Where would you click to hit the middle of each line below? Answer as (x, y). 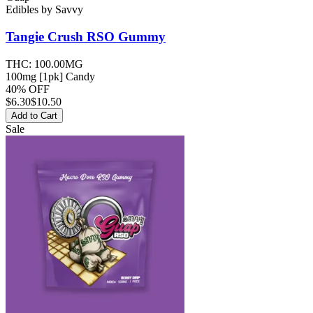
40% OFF (28, 89)
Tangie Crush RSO (60, 36)
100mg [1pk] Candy (50, 76)
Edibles (22, 10)
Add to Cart (34, 115)
